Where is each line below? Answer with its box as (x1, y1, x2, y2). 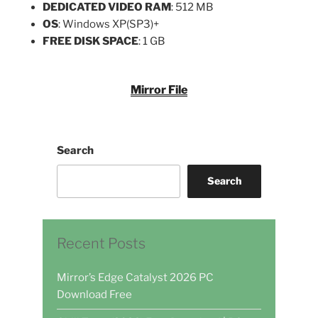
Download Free (57, 288, 132, 302)
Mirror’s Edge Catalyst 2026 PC (57, 271, 214, 285)
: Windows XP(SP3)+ (58, 17, 159, 31)
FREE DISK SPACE (43, 34, 138, 48)
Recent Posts (57, 234, 146, 252)
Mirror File (131, 83, 187, 97)
